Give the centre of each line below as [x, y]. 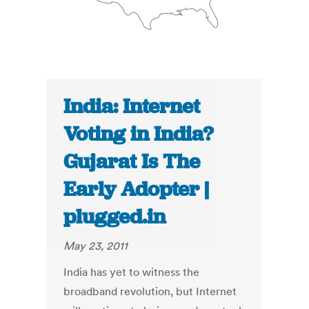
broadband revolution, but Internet [150, 291]
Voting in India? [139, 134]
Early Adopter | [137, 189]
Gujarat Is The [132, 162]
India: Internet [132, 107]
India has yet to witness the [132, 272]
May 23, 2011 [96, 246]
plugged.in [115, 217]
